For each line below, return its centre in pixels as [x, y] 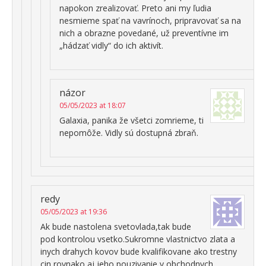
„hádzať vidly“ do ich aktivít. [111, 45]
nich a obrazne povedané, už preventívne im [144, 33]
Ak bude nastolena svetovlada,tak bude [116, 226]
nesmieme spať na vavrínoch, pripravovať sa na [150, 20]
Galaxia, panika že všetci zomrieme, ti [132, 120]
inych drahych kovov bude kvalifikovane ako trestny [139, 251]
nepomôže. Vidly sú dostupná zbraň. [129, 132]
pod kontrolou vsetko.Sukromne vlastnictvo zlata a [138, 239]
